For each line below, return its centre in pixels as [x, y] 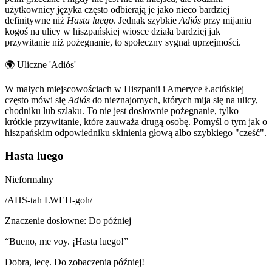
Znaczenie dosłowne [44, 220]
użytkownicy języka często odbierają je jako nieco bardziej [117, 9]
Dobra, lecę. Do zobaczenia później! [75, 262]
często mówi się [36, 100]
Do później [110, 220]
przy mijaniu [226, 20]
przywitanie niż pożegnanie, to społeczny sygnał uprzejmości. [123, 42]
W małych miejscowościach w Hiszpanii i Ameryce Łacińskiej [124, 89]
